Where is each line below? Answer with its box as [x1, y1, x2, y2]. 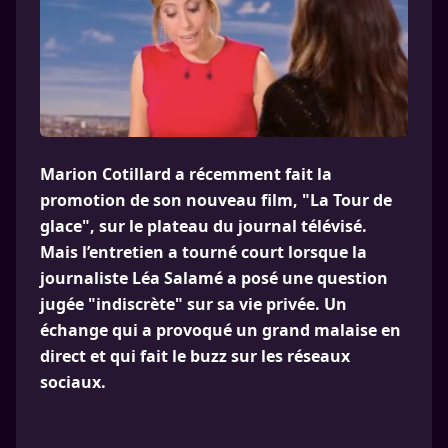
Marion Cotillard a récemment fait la [40, 162, 332, 185]
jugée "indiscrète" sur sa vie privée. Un [40, 292, 347, 315]
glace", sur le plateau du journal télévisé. [40, 214, 367, 237]
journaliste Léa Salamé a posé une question [40, 266, 388, 289]
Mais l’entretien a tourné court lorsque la [40, 240, 367, 263]
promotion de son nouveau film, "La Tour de [40, 188, 392, 211]
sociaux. [40, 370, 106, 393]
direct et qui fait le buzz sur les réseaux [40, 344, 350, 367]
